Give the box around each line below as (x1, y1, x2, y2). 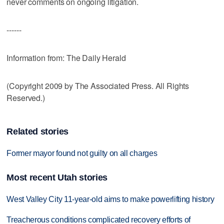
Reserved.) (6, 91, 45, 103)
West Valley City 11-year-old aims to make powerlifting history (6, 194, 214, 203)
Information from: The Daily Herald (6, 51, 126, 63)
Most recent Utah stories (6, 172, 107, 182)
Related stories (6, 126, 69, 137)
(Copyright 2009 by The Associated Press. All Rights (6, 79, 189, 91)
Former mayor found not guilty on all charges (6, 149, 157, 158)
